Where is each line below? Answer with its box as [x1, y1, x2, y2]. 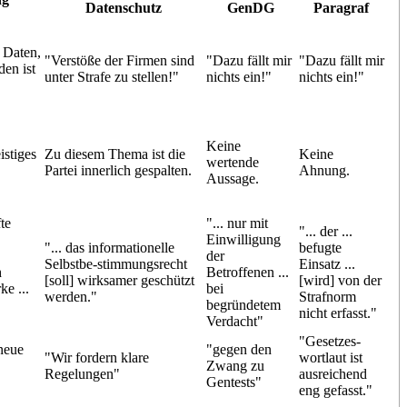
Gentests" [205, 373, 262, 390]
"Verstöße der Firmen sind [44, 52, 194, 68]
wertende [205, 154, 259, 170]
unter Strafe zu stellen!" [44, 68, 179, 84]
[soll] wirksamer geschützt [44, 272, 194, 288]
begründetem [205, 296, 281, 313]
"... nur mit [205, 214, 268, 231]
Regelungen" [44, 365, 120, 382]
